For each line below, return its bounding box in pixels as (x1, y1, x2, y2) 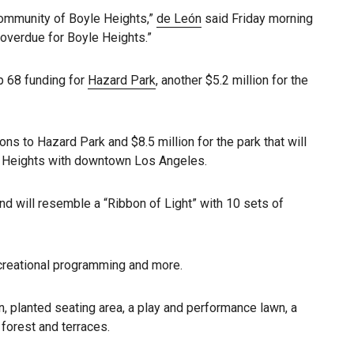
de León (156, 11, 201, 26)
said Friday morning (201, 11, 313, 26)
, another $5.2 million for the (156, 73, 308, 88)
